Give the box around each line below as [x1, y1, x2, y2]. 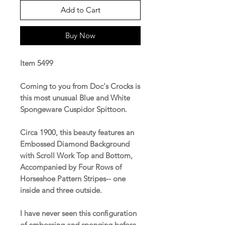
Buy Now [65, 30, 95, 40]
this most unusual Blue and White [20, 92, 130, 102]
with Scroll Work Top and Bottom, [20, 150, 133, 160]
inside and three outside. [20, 185, 104, 195]
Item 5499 [20, 58, 53, 68]
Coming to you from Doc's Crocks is [20, 81, 140, 91]
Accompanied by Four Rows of [20, 162, 122, 172]
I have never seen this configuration [20, 208, 137, 218]
